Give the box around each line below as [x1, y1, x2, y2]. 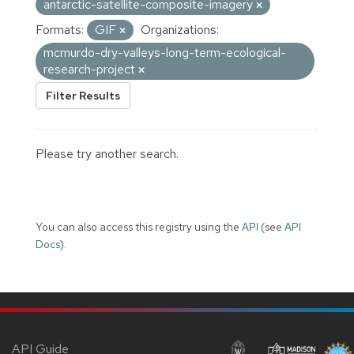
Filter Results [46, 88, 120, 103]
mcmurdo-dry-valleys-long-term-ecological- [43, 43, 286, 61]
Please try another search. [36, 145, 179, 162]
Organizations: [141, 21, 219, 38]
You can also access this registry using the [36, 219, 242, 234]
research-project [43, 60, 138, 77]
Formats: [36, 21, 84, 38]
